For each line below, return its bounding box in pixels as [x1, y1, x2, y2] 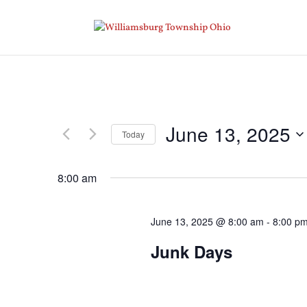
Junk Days [150, 240, 232, 263]
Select [165, 149, 194, 160]
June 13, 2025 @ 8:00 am [150, 214, 264, 228]
